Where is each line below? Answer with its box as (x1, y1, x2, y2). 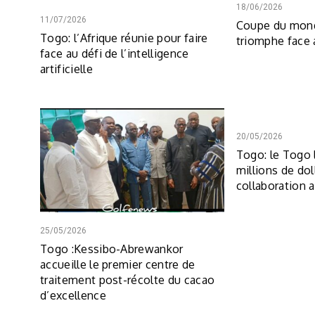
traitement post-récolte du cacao (40, 272, 215, 287)
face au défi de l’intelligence (40, 46, 189, 60)
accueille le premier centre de (40, 257, 195, 271)
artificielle (40, 62, 93, 76)
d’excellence (40, 288, 106, 302)
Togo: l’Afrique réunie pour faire (40, 31, 208, 45)
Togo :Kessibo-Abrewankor (40, 241, 184, 256)
